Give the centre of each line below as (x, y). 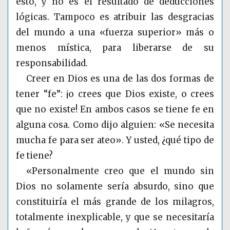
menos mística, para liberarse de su (115, 48)
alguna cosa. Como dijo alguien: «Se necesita (115, 125)
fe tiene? (34, 156)
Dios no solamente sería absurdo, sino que (115, 187)
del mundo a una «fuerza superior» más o (115, 33)
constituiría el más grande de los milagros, (115, 202)
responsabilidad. (52, 63)
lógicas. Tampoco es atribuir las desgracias (115, 17)
